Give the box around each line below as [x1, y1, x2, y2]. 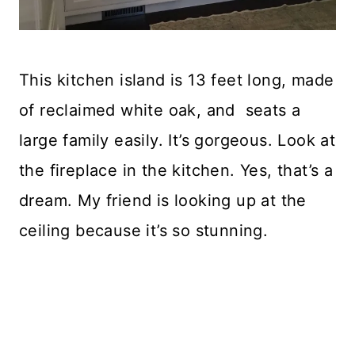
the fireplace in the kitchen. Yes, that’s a [19, 160, 334, 180]
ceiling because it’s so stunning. [19, 220, 269, 240]
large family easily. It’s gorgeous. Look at [19, 130, 336, 150]
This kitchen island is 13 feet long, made [19, 70, 334, 90]
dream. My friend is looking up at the [19, 190, 307, 210]
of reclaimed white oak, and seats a [19, 100, 301, 120]
